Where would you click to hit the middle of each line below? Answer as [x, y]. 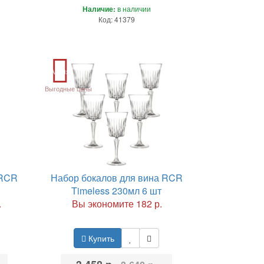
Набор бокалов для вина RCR [116, 177]
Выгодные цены [68, 88]
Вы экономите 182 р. [117, 203]
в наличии [133, 8]
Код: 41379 [116, 19]
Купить [100, 238]
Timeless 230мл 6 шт [117, 190]
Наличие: [99, 9]
